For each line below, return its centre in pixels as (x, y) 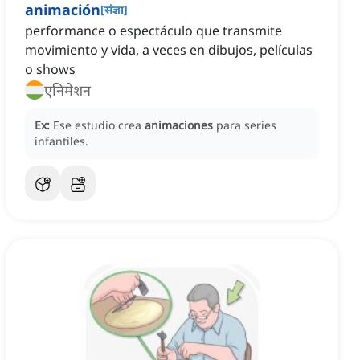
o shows (50, 70)
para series (246, 125)
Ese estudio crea (99, 125)
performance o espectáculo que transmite (153, 31)
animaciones (179, 125)
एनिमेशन (67, 90)
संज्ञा (114, 10)
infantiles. (61, 141)
